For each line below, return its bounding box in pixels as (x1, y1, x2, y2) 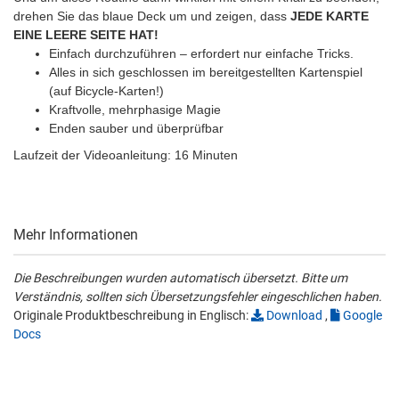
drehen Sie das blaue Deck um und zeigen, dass (13, 9, 290, 24)
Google (340, 308, 382, 323)
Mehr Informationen (13, 226, 138, 244)
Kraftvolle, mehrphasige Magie (49, 102, 221, 118)
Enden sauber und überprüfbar (49, 121, 224, 136)
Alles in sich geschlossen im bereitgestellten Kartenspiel (49, 65, 362, 80)
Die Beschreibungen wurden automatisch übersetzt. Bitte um (13, 271, 347, 286)
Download (264, 308, 322, 323)
